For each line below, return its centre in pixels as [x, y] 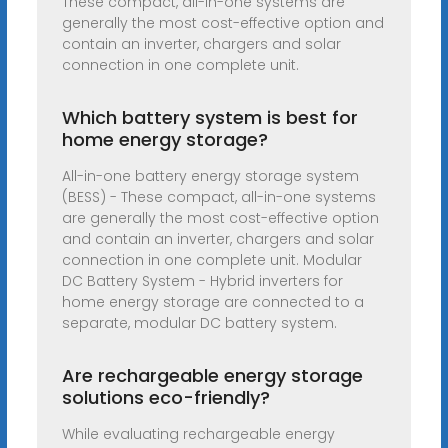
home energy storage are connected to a [212, 302]
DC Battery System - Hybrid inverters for [202, 281]
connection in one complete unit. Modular [211, 260]
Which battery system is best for [209, 118]
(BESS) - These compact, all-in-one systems [218, 197]
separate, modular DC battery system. [199, 323]
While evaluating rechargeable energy [198, 434]
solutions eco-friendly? [165, 398]
